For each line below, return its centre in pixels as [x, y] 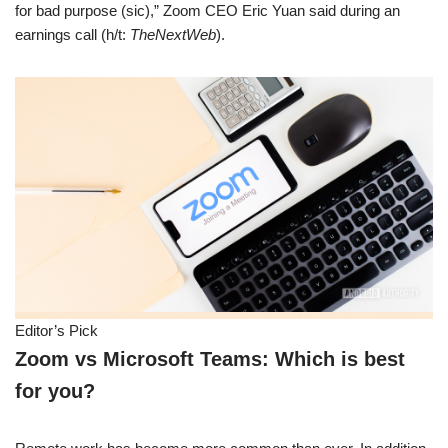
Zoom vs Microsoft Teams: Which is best [210, 359]
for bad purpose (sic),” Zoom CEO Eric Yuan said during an [207, 10]
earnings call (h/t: [72, 34]
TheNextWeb [173, 34]
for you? [55, 391]
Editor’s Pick [56, 331]
